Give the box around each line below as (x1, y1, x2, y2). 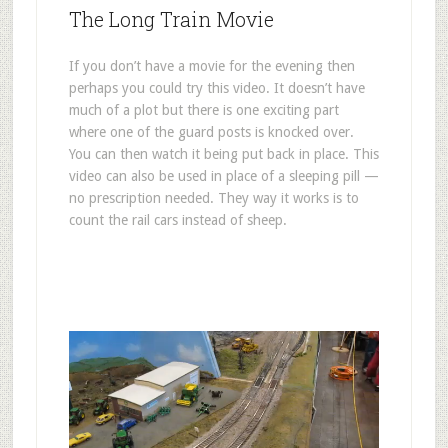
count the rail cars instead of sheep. (68, 211, 287, 228)
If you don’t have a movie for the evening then (68, 57, 355, 74)
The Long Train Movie (68, 5, 274, 32)
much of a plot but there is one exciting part (68, 101, 339, 118)
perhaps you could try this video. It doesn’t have (68, 79, 365, 96)
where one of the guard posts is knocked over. (68, 123, 354, 140)
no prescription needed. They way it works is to (68, 189, 359, 206)
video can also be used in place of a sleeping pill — (68, 167, 379, 184)
